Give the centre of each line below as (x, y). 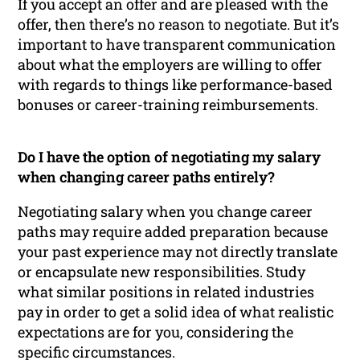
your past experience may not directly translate (178, 252)
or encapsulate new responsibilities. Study (162, 272)
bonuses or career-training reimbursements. (168, 105)
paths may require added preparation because (173, 232)
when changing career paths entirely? (147, 177)
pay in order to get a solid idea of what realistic (176, 312)
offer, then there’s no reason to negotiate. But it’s (179, 25)
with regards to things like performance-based (176, 85)
